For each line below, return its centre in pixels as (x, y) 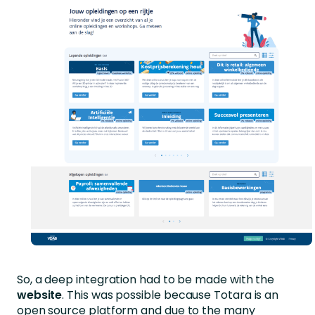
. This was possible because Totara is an (171, 295)
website (39, 295)
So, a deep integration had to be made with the (146, 280)
